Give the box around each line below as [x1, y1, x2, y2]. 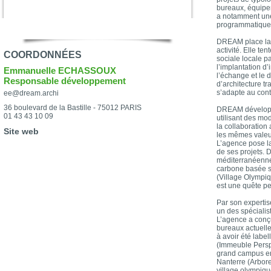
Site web [4, 126, 39, 136]
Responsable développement [4, 76, 126, 86]
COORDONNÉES [4, 50, 82, 60]
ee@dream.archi [4, 89, 59, 97]
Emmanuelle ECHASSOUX [4, 65, 116, 76]
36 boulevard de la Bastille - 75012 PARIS [4, 103, 142, 112]
